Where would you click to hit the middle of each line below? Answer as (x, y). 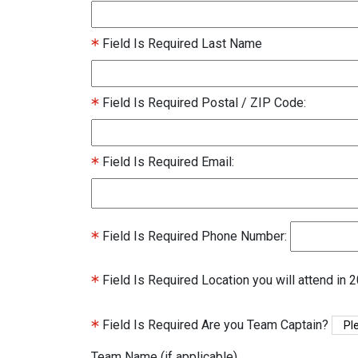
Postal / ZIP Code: (254, 102)
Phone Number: (244, 236)
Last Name (232, 43)
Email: (218, 161)
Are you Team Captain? (265, 324)
